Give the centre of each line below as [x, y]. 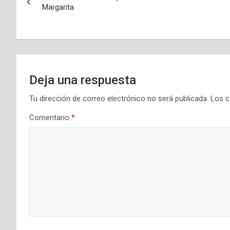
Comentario [50, 118]
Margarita [58, 7]
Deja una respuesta [83, 80]
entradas [48, 28]
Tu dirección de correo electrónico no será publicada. [119, 99]
